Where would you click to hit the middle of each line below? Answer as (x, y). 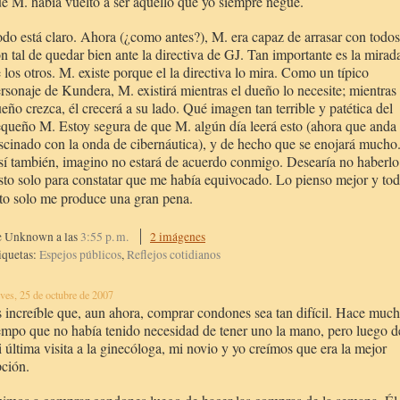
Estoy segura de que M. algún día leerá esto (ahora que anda (228, 125)
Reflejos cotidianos (174, 254)
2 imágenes (178, 237)
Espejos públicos (80, 254)
